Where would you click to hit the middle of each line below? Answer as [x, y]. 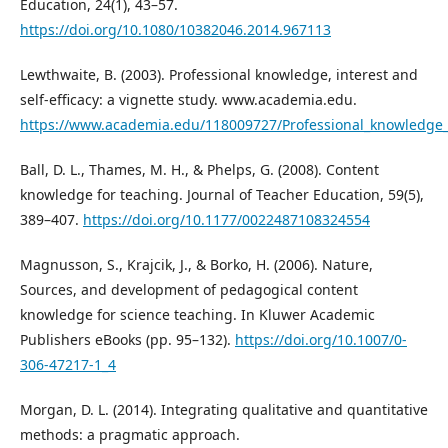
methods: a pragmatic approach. [130, 434]
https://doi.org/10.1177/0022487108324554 [226, 219]
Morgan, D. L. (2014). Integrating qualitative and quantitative [224, 409]
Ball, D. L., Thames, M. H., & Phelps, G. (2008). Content [199, 169]
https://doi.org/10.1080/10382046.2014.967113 [175, 29]
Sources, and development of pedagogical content [189, 289]
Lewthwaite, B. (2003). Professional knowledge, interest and [219, 74]
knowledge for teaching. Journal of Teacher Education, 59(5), [222, 194]
